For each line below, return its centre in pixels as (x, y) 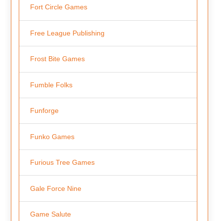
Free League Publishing (67, 33)
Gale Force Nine (55, 188)
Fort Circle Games (58, 7)
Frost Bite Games (57, 59)
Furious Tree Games (62, 163)
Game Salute (50, 214)
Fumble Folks (51, 85)
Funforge (44, 111)
